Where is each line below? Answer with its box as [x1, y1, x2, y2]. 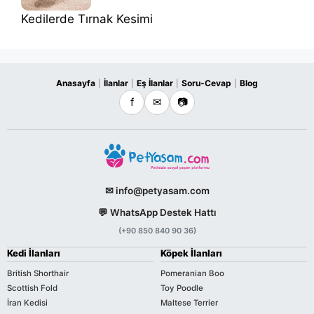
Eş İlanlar [137, 78, 173, 89]
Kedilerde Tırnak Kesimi [21, 12, 153, 27]
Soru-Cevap [182, 78, 231, 89]
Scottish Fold [7, 282, 57, 293]
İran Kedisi [7, 297, 48, 308]
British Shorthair [7, 268, 69, 278]
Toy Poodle [161, 282, 203, 293]
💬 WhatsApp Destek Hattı [97, 206, 217, 218]
